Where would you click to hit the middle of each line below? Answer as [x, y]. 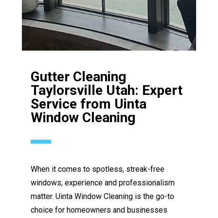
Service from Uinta [89, 104]
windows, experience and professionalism [103, 182]
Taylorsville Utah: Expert [107, 90]
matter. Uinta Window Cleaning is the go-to [103, 196]
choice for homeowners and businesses [99, 210]
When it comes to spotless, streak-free [98, 169]
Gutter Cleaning [79, 76]
